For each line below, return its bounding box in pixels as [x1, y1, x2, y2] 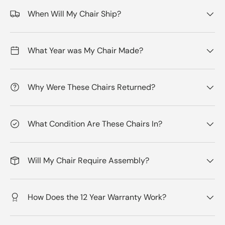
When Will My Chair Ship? [28, 8, 122, 19]
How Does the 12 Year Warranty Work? [28, 191, 167, 202]
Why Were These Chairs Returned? [28, 81, 156, 92]
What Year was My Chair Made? [28, 45, 144, 56]
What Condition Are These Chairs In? [28, 118, 163, 129]
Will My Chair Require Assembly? [28, 155, 150, 166]
